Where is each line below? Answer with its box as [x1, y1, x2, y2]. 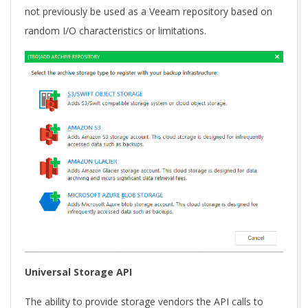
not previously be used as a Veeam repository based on [25, 4, 272, 18]
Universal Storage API [25, 265, 132, 278]
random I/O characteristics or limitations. [25, 23, 206, 37]
